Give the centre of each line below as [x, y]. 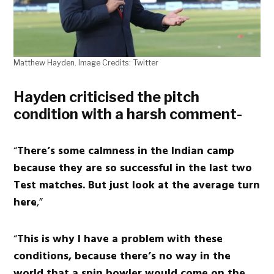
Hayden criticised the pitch [107, 97]
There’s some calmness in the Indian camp [126, 150]
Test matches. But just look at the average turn [137, 185]
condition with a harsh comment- [128, 114]
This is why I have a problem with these [120, 239]
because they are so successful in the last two [133, 168]
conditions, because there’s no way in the [122, 256]
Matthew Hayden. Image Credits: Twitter [86, 62]
